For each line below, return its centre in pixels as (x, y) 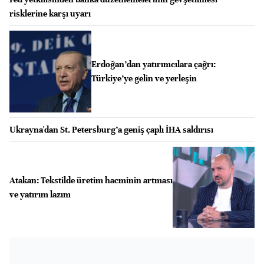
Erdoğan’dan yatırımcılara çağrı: (153, 65)
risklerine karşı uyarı (50, 13)
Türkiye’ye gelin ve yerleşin (144, 79)
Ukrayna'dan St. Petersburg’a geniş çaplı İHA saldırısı (111, 129)
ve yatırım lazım (40, 194)
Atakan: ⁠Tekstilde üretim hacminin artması (91, 180)
